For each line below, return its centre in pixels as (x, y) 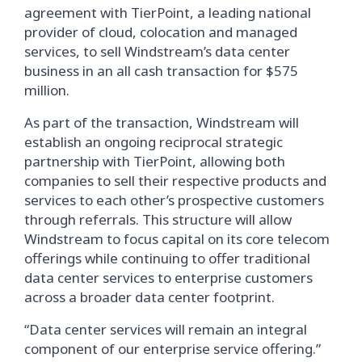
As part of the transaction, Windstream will (162, 122)
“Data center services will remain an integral (166, 329)
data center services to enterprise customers (168, 278)
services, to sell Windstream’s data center (157, 51)
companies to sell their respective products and (175, 181)
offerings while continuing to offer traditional (167, 258)
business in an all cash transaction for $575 (161, 71)
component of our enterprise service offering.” (173, 349)
